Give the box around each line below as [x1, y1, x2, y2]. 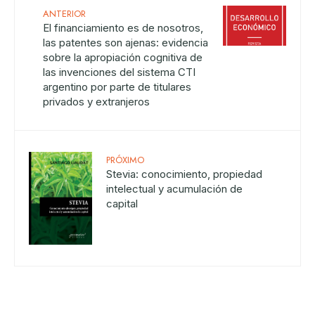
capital [106, 196, 138, 210]
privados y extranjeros [43, 94, 150, 108]
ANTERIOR [43, 6, 86, 20]
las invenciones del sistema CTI [43, 65, 195, 79]
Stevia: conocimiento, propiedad [106, 167, 262, 181]
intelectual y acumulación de [106, 181, 243, 195]
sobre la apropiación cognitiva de [43, 50, 202, 64]
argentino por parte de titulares [43, 79, 191, 94]
